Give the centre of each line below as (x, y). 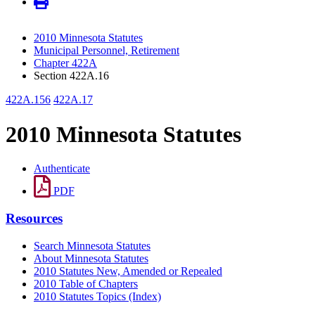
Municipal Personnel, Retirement (107, 51)
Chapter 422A (65, 63)
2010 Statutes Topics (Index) (97, 296)
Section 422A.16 (71, 76)
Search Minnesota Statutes (92, 245)
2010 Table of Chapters (86, 283)
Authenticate (62, 169)
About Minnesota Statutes (91, 258)
